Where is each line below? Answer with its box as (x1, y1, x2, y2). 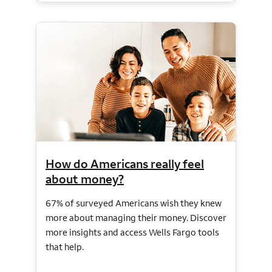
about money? (46, 171, 124, 187)
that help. (46, 241, 84, 253)
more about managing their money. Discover (46, 212, 226, 224)
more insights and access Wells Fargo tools (46, 226, 219, 239)
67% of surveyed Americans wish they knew (46, 197, 222, 209)
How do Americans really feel (46, 156, 204, 172)
